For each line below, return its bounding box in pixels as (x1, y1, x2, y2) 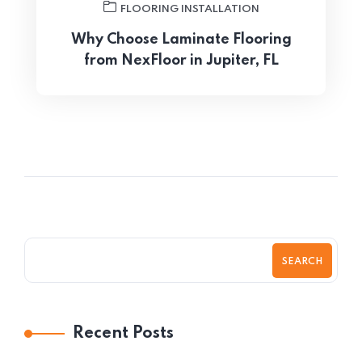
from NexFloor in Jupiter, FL (83, 53, 279, 69)
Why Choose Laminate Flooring (70, 32, 292, 48)
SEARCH (282, 256, 322, 267)
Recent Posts (73, 326, 174, 343)
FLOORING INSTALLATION (120, 4, 259, 15)
